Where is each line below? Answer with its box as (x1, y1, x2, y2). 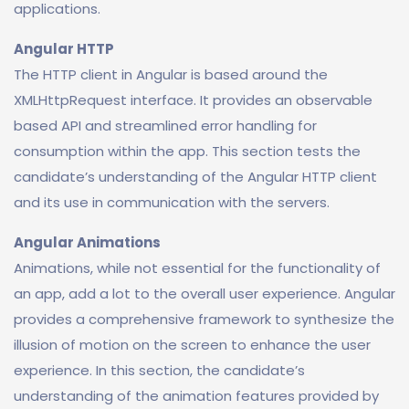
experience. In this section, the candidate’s (14, 361, 305, 380)
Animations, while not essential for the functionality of (14, 258, 381, 278)
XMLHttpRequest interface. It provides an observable (14, 90, 372, 110)
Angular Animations (14, 233, 161, 252)
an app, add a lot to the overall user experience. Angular (14, 284, 395, 303)
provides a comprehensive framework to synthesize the (14, 309, 394, 329)
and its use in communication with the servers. (14, 193, 330, 212)
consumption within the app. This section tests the (14, 142, 361, 161)
